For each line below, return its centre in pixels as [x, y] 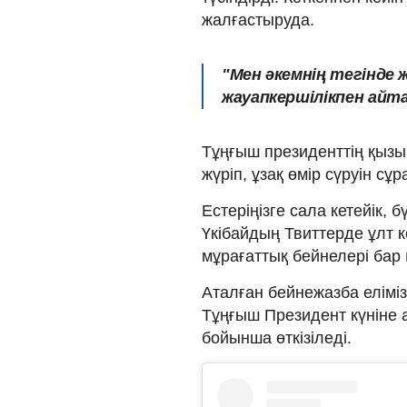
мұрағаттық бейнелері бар [303, 256]
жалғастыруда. [258, 20]
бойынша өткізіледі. [277, 338]
